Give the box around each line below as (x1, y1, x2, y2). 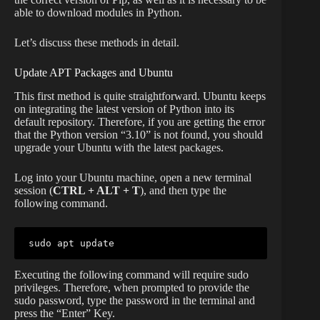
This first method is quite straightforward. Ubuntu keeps (14, 90, 266, 103)
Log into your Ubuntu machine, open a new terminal (14, 171, 251, 184)
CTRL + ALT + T (53, 184, 140, 197)
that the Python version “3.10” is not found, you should (14, 129, 263, 141)
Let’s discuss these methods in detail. (14, 36, 179, 49)
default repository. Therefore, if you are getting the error (14, 116, 265, 129)
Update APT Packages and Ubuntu (14, 66, 173, 79)
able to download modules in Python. (14, 6, 182, 19)
